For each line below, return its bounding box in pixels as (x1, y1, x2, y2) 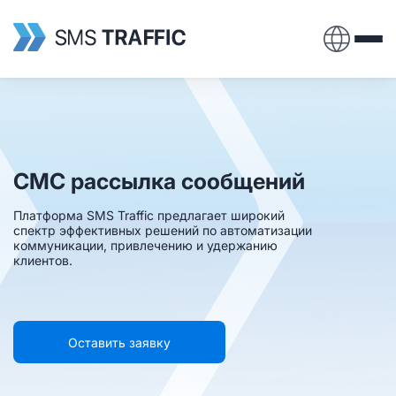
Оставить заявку (68, 334, 171, 350)
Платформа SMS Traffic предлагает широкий (13, 208, 285, 223)
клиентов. (13, 253, 72, 268)
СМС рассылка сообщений (13, 168, 305, 194)
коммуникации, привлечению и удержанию (13, 238, 278, 253)
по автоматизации (202, 223, 312, 238)
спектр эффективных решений (13, 223, 202, 238)
